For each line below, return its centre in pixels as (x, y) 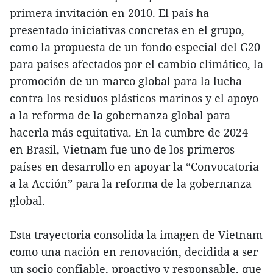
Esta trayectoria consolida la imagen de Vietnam (136, 235)
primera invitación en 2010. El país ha (109, 13)
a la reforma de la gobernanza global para (120, 115)
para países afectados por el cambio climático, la (136, 64)
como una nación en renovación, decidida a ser (134, 252)
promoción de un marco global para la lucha (126, 81)
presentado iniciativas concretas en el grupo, (127, 30)
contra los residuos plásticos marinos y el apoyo (134, 98)
